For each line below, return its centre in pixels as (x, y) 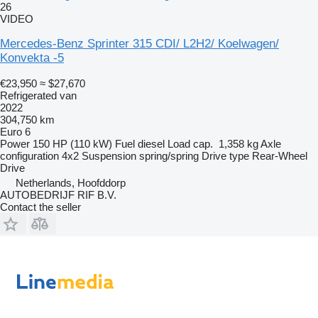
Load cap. (190, 143)
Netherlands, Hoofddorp (71, 182)
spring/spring (169, 155)
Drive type (225, 155)
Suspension (109, 155)
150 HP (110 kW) (72, 143)
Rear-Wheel (280, 155)
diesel (151, 143)
